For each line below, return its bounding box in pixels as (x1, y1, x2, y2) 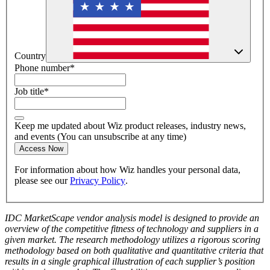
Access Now (19, 144, 63, 154)
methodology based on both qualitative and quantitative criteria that (5, 245, 263, 256)
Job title (14, 86, 44, 97)
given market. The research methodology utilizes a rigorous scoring (5, 234, 260, 245)
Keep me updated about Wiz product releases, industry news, (14, 121, 246, 131)
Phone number (14, 63, 70, 74)
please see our (14, 175, 67, 186)
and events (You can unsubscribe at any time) (14, 131, 186, 142)
